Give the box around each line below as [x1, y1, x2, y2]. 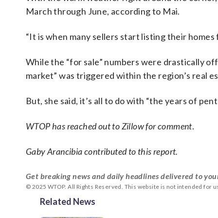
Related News [40, 196, 95, 207]
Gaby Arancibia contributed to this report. [26, 146, 178, 157]
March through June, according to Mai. [26, 6, 180, 17]
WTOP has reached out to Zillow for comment [26, 121, 192, 131]
